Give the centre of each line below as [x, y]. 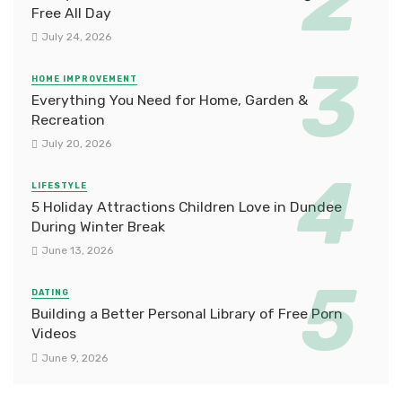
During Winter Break [98, 227]
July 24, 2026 [76, 36]
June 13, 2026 [77, 251]
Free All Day [71, 13]
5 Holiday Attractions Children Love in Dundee [187, 207]
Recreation [68, 119]
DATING [50, 293]
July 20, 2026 [76, 144]
